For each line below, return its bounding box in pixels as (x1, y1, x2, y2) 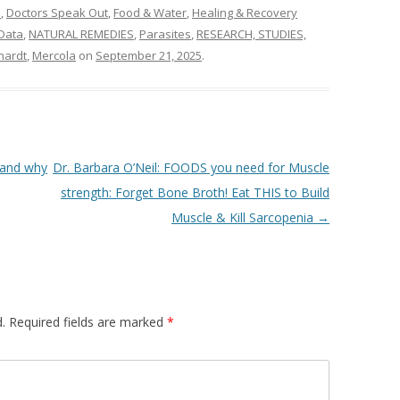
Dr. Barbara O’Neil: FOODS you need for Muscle (52, 159, 329, 176)
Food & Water (113, 4, 187, 21)
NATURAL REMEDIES (29, 26, 134, 42)
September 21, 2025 (96, 47, 202, 63)
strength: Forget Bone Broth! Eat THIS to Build (60, 184, 329, 201)
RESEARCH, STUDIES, (196, 26, 306, 42)
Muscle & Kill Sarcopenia (171, 209, 317, 226)
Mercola (32, 47, 76, 63)
